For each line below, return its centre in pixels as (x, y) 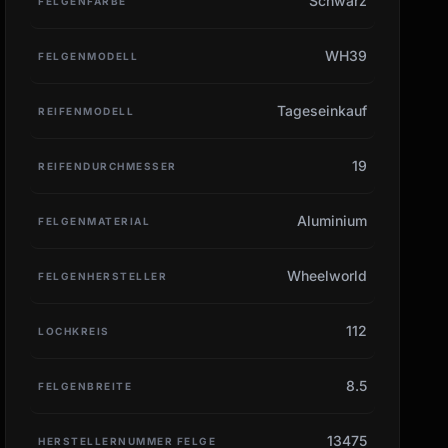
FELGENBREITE (85, 385)
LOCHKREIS (74, 330)
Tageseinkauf (321, 110)
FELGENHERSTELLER (103, 275)
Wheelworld (326, 275)
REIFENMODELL (86, 110)
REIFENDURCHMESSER (107, 165)
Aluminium (331, 220)
